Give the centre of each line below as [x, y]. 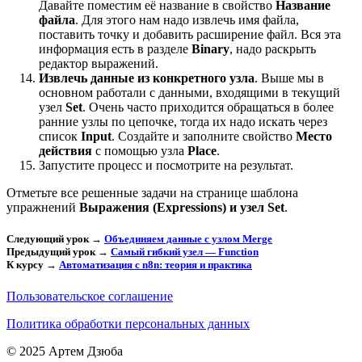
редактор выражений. [99, 63]
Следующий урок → [55, 238]
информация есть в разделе [115, 48]
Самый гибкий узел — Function [185, 251]
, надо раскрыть [273, 48]
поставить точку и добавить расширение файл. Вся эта [190, 34]
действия [65, 150]
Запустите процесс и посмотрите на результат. [166, 165]
